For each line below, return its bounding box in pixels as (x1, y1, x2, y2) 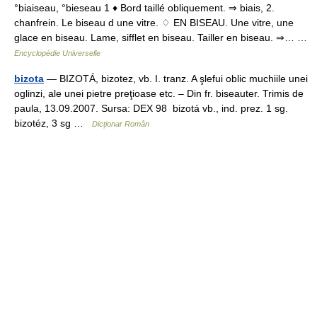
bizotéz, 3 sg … (14, 117, 92, 129)
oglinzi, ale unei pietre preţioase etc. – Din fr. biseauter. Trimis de (14, 88, 304, 100)
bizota (14, 73, 44, 85)
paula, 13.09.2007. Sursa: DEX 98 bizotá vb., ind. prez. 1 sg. (14, 103, 288, 115)
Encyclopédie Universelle (14, 49, 100, 58)
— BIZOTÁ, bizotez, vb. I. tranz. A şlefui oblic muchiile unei (44, 73, 308, 85)
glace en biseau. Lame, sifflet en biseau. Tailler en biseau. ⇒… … (14, 32, 313, 44)
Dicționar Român (92, 120, 149, 129)
